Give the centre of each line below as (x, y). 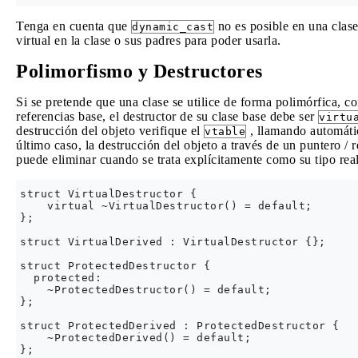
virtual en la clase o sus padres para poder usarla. (149, 40)
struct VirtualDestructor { (108, 194)
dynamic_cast (173, 27)
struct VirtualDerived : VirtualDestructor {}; (173, 242)
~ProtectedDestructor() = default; (146, 290)
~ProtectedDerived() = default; (135, 338)
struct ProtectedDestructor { (115, 266)
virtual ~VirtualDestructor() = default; (166, 206)
